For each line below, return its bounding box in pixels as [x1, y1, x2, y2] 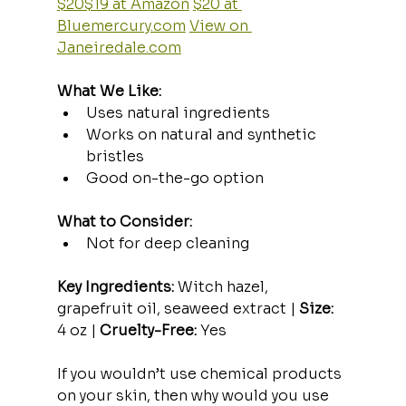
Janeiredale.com [56, 37, 181, 57]
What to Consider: [56, 211, 192, 231]
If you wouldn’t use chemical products [56, 363, 345, 383]
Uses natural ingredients [85, 102, 270, 122]
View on [188, 15, 252, 35]
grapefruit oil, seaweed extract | [56, 298, 299, 318]
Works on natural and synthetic [85, 124, 320, 144]
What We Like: [56, 81, 161, 101]
